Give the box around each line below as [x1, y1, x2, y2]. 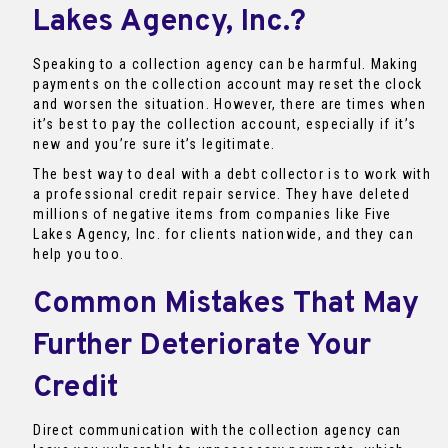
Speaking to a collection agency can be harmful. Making [33, 56, 419, 73]
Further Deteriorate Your [33, 328, 372, 366]
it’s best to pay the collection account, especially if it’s [33, 116, 417, 133]
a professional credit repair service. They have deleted [33, 186, 410, 203]
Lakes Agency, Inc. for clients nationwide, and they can [33, 226, 414, 243]
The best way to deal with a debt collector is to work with [33, 166, 431, 183]
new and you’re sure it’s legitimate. [33, 136, 276, 153]
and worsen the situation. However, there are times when [33, 96, 426, 113]
